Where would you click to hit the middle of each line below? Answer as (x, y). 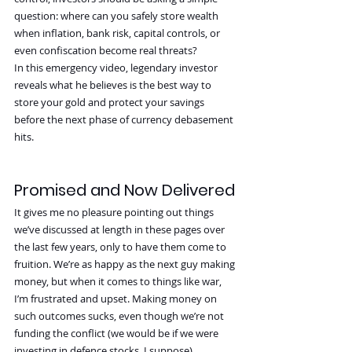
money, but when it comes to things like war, (119, 282)
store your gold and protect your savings (110, 103)
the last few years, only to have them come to (121, 247)
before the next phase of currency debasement (125, 120)
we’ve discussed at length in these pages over (121, 230)
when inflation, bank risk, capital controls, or (118, 33)
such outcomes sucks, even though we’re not (120, 316)
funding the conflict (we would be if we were (117, 334)
